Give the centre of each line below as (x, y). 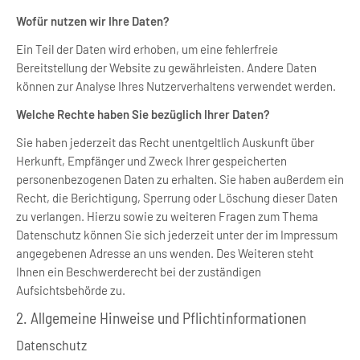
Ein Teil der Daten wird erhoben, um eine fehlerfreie (147, 49)
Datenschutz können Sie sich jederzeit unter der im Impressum (177, 235)
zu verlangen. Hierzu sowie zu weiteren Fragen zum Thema (167, 216)
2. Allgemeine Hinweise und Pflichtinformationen (161, 317)
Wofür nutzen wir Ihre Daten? (93, 21)
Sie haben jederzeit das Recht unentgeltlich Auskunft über (165, 142)
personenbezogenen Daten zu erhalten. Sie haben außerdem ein (180, 179)
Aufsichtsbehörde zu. (71, 290)
